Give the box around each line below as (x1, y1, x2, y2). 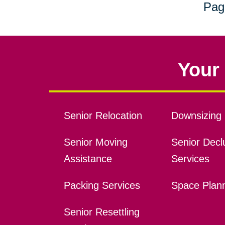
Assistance (63, 153, 112, 165)
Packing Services (63, 180, 140, 191)
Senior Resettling (63, 206, 140, 218)
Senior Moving (63, 137, 128, 148)
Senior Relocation (63, 110, 142, 122)
